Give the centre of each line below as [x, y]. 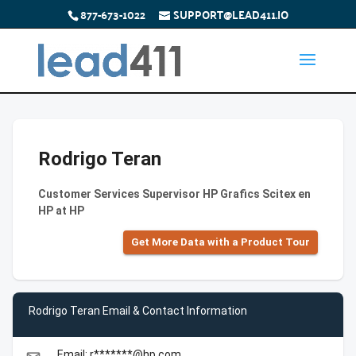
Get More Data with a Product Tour [221, 242]
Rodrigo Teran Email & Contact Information [138, 310]
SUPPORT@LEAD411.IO [230, 14]
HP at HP [61, 211]
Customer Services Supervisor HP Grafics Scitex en [174, 194]
